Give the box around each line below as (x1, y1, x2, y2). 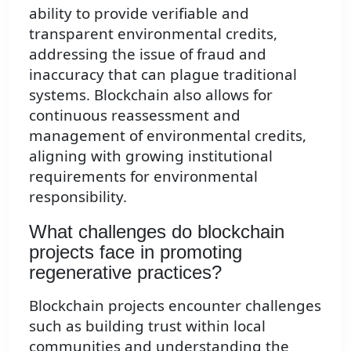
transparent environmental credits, (29, 24, 277, 44)
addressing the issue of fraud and (29, 44, 266, 64)
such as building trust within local (29, 315, 266, 335)
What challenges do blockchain (29, 221, 284, 243)
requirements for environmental (29, 166, 258, 186)
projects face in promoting (29, 241, 242, 263)
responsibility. (29, 186, 127, 207)
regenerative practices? (29, 262, 222, 284)
